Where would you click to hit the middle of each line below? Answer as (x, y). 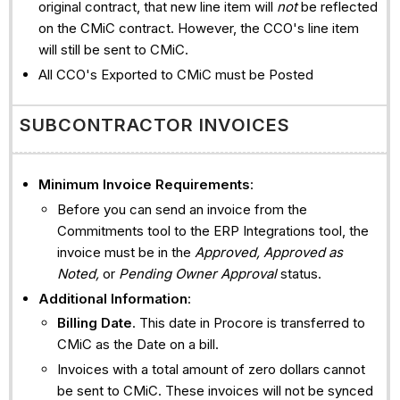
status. (300, 273)
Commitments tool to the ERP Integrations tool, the (212, 230)
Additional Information (112, 298)
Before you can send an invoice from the (182, 209)
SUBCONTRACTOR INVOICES (154, 125)
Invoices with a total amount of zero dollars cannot (211, 370)
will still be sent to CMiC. (115, 49)
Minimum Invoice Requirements (144, 185)
